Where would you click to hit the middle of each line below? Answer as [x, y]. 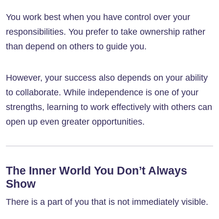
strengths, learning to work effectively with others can [109, 107]
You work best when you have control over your [98, 17]
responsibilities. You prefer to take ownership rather [106, 32]
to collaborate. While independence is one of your [102, 93]
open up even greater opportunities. [75, 122]
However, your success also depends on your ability [107, 78]
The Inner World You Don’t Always [97, 171]
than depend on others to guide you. [76, 47]
